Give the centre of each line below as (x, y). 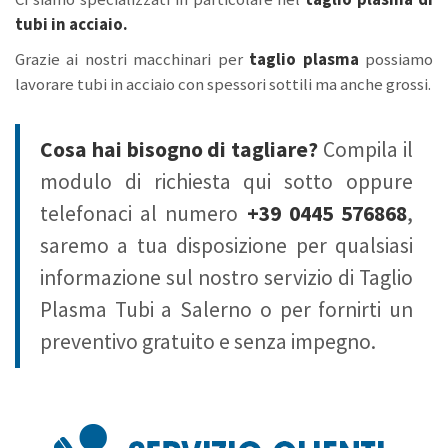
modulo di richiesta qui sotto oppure (226, 182)
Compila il (366, 150)
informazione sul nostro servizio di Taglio (226, 278)
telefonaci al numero (143, 214)
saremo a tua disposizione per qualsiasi (226, 246)
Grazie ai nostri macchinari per (132, 59)
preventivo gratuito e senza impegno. (208, 342)
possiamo (399, 59)
